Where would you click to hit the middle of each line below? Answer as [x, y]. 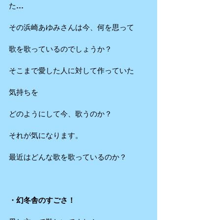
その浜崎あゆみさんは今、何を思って [71, 27]
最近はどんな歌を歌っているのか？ [68, 157]
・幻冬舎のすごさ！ [42, 200]
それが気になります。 [46, 135]
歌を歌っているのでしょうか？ [60, 49]
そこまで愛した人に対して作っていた [71, 70]
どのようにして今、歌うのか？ [60, 113]
